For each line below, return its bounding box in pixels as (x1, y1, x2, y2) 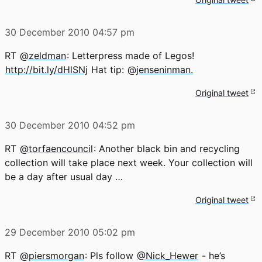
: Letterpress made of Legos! (67, 49, 194, 61)
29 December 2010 (5, 226, 89, 238)
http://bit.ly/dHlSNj (5, 63, 88, 75)
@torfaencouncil (20, 142, 93, 154)
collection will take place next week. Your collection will (5, 156, 253, 168)
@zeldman (20, 49, 66, 61)
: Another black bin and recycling (94, 142, 240, 154)
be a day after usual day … (5, 170, 123, 182)
